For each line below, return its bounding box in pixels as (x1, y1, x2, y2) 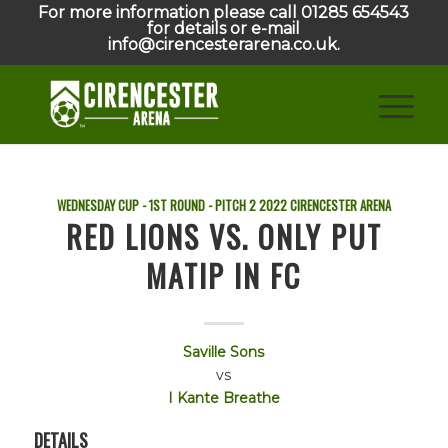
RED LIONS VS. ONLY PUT (65, 214, 382, 259)
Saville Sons (183, 343, 265, 361)
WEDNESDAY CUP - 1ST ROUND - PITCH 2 (56, 196, 256, 215)
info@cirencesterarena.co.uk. (107, 35, 340, 54)
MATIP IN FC (146, 253, 302, 298)
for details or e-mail (147, 19, 301, 38)
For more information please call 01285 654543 (38, 3, 410, 22)
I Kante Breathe (167, 389, 280, 407)
